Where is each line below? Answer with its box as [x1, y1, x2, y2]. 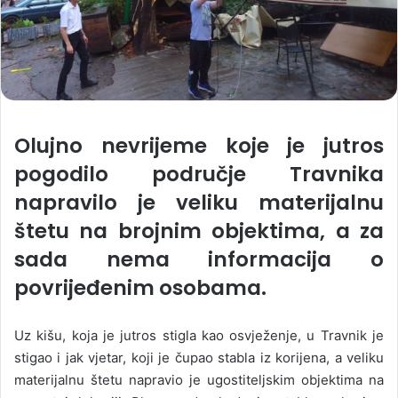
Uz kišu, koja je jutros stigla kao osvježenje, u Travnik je [14, 327, 384, 344]
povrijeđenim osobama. [14, 274, 267, 302]
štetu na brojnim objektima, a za [14, 217, 384, 245]
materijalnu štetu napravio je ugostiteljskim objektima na [14, 371, 384, 388]
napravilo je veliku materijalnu [14, 188, 384, 217]
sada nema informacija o [14, 245, 384, 274]
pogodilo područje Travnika [14, 160, 384, 188]
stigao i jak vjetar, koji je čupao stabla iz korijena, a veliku [14, 349, 384, 366]
